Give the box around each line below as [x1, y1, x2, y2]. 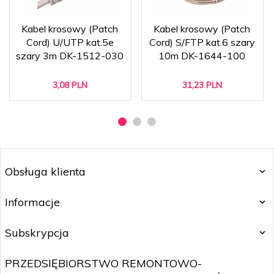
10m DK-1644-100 [158, 49, 245, 62]
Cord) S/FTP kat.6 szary [149, 35, 255, 48]
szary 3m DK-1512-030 [16, 49, 124, 62]
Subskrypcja [5, 225, 69, 240]
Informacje [5, 194, 60, 209]
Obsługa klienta [5, 164, 86, 179]
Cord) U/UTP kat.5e [26, 35, 114, 48]
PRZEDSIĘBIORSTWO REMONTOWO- [5, 256, 202, 270]
